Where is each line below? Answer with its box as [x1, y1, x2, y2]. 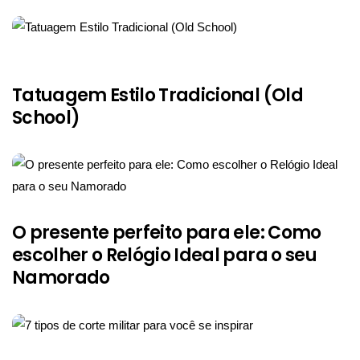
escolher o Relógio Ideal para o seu [12, 242, 317, 268]
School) [12, 104, 80, 130]
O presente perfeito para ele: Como [12, 219, 321, 245]
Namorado [12, 264, 110, 290]
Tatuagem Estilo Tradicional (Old [12, 82, 303, 108]
